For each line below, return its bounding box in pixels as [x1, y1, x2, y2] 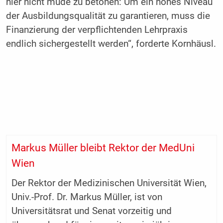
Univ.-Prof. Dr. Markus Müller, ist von [11, 191, 162, 203]
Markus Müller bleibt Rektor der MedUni [11, 141, 195, 154]
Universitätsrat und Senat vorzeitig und [11, 205, 172, 217]
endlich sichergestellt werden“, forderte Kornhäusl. [5, 38, 216, 50]
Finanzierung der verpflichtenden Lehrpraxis [5, 24, 188, 36]
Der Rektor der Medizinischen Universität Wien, [11, 177, 207, 189]
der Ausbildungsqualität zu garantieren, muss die [5, 10, 210, 22]
